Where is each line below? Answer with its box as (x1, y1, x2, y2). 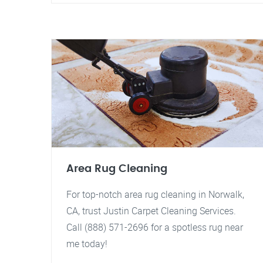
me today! (66, 237, 107, 250)
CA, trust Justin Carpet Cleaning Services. (66, 204, 236, 217)
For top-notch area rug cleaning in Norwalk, (66, 188, 244, 201)
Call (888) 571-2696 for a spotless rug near (66, 221, 243, 234)
